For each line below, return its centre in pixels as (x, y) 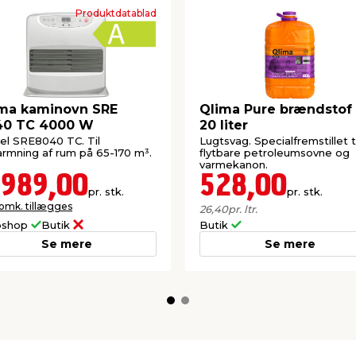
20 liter (224, 126)
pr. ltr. (243, 209)
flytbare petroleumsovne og (275, 152)
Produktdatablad (116, 14)
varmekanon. (234, 164)
